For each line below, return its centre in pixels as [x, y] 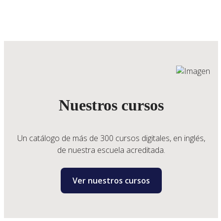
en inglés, [189, 138]
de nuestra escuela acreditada [110, 150]
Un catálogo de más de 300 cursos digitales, [95, 138]
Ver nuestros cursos [111, 181]
